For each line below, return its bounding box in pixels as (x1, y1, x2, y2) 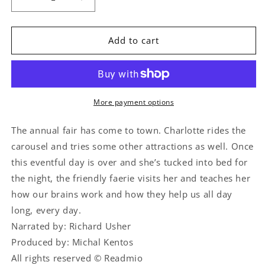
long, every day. (11, 203, 82, 216)
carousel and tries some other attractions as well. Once (11, 140, 254, 152)
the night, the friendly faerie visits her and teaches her (11, 172, 251, 184)
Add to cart (108, 34, 159, 47)
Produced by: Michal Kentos (11, 235, 134, 248)
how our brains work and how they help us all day (11, 188, 232, 200)
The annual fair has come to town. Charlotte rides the (11, 124, 246, 136)
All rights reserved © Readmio (11, 251, 143, 264)
